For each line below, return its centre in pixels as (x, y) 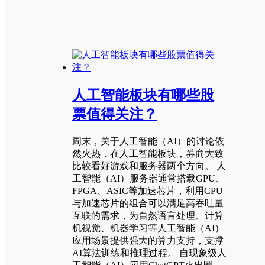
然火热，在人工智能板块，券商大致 (148, 153)
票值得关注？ (115, 114)
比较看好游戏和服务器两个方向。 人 (149, 166)
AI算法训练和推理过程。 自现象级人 (149, 253)
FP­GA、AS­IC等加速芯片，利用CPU (148, 190)
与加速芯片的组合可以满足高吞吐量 (148, 203)
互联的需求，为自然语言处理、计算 (148, 215)
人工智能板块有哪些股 (143, 95)
